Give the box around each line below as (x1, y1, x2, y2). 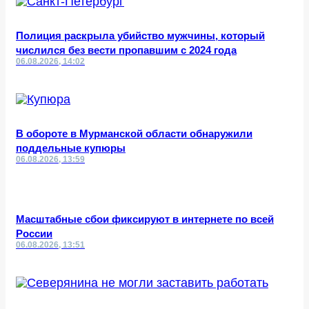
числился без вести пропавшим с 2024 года (16, 44, 237, 56)
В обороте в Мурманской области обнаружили (16, 128, 252, 139)
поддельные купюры (16, 142, 126, 154)
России (16, 228, 52, 239)
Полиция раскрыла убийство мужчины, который (16, 30, 265, 41)
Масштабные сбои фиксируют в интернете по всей (16, 213, 274, 225)
